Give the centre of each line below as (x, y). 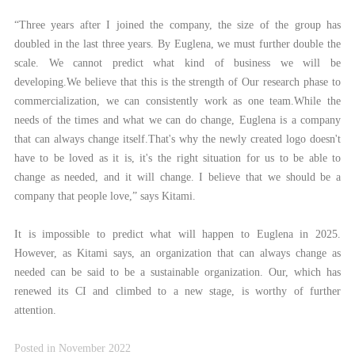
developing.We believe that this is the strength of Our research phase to (177, 82)
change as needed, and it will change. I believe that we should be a (177, 177)
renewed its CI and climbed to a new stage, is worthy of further (177, 292)
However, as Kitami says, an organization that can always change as (177, 254)
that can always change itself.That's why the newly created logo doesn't (177, 139)
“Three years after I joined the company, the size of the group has (177, 25)
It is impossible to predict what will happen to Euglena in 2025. (177, 235)
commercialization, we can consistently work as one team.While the (177, 101)
